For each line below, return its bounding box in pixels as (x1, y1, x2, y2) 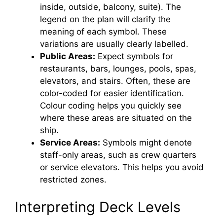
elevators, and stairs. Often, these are (40, 76, 190, 86)
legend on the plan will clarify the (40, 14, 171, 24)
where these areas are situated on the (40, 113, 192, 123)
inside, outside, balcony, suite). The (40, 2, 181, 12)
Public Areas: (40, 51, 95, 61)
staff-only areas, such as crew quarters (40, 150, 196, 160)
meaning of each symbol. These (40, 27, 167, 37)
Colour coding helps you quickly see (40, 101, 182, 110)
